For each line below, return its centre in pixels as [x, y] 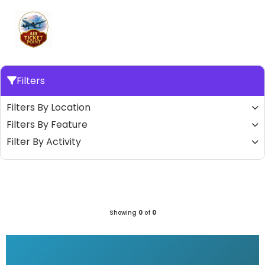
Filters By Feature [47, 125]
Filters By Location [49, 107]
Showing [124, 213]
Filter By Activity [44, 142]
